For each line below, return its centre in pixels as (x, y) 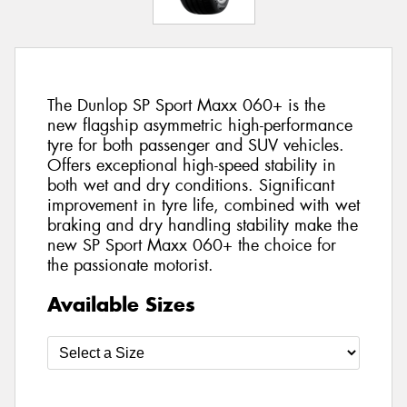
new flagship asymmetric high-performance (200, 126)
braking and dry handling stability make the (203, 226)
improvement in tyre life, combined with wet (203, 206)
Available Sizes (121, 304)
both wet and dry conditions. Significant (191, 186)
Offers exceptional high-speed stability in (192, 166)
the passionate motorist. (130, 266)
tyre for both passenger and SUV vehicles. (196, 146)
